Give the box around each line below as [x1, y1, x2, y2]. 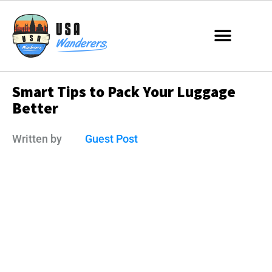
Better [12, 98, 58, 118]
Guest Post [85, 132, 138, 146]
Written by [12, 132, 62, 145]
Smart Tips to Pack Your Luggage [12, 82, 236, 102]
